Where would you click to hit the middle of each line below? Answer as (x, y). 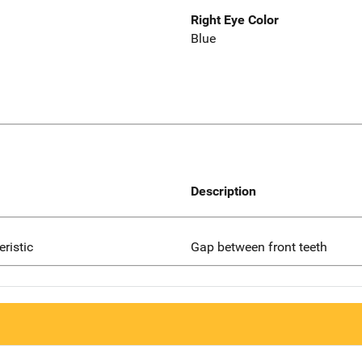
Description (223, 191)
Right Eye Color (235, 20)
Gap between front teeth (259, 246)
